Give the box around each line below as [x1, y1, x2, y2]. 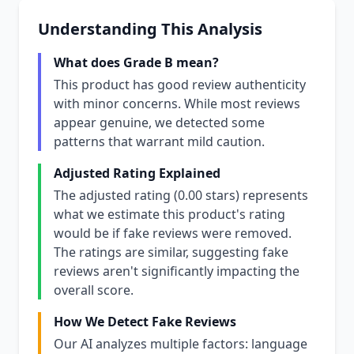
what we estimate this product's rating [54, 205, 285, 223]
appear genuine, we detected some [54, 114, 265, 131]
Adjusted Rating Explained [54, 164, 220, 182]
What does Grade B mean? [54, 54, 219, 71]
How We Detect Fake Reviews [54, 313, 236, 330]
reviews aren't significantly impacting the [54, 262, 299, 280]
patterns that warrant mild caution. [54, 133, 265, 150]
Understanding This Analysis [38, 18, 262, 40]
